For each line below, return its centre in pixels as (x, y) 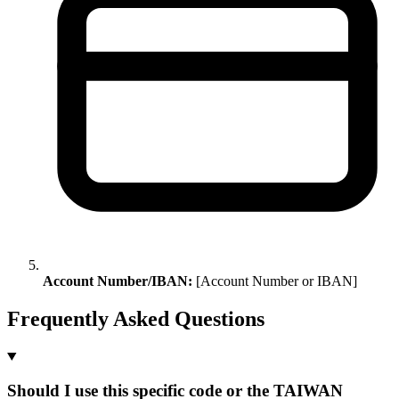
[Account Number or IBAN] (275, 281)
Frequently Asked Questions (136, 318)
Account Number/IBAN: (118, 281)
